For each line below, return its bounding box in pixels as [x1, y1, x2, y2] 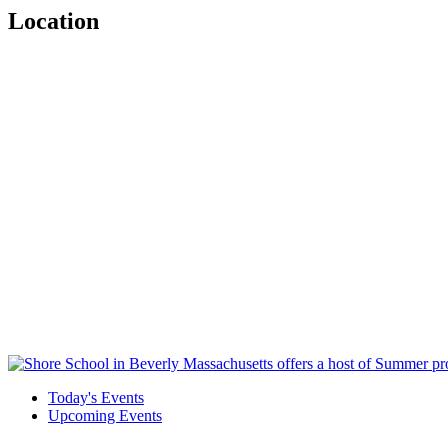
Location [8, 8, 99, 35]
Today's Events [48, 388, 144, 406]
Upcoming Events [48, 406, 162, 424]
